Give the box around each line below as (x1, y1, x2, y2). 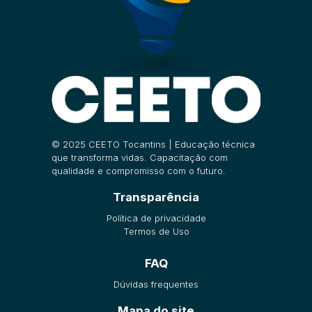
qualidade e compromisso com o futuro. (52, 164, 226, 176)
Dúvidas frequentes (114, 278, 198, 290)
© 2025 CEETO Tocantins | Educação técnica (52, 138, 255, 150)
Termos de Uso (123, 225, 189, 237)
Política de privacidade (106, 212, 206, 224)
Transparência (113, 189, 199, 204)
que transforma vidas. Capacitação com (52, 151, 228, 163)
